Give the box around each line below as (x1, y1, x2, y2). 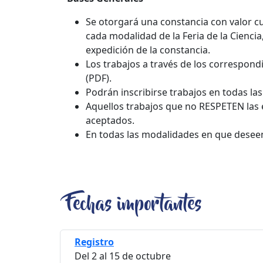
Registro (75, 235, 114, 248)
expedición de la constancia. (86, 43, 210, 56)
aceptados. (86, 113, 134, 127)
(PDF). (86, 71, 112, 85)
